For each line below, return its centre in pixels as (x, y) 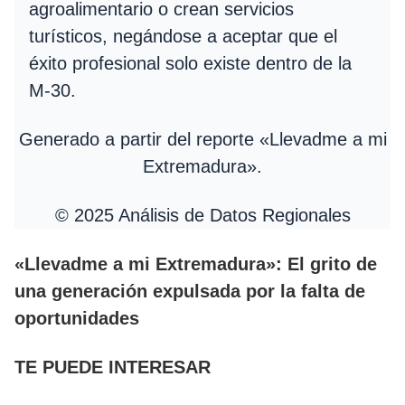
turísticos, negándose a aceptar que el (183, 36)
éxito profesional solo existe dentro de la (190, 63)
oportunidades (77, 318)
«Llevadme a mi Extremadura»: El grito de (196, 264)
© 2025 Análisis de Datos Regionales (202, 215)
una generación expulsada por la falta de (190, 291)
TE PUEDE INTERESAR (113, 367)
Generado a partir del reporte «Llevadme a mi (202, 139)
